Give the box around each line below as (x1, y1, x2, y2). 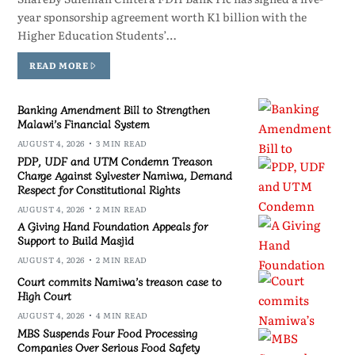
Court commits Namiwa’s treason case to (17, 273, 222, 290)
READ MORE (29, 59, 89, 72)
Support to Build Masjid (17, 232, 134, 249)
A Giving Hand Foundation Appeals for (17, 218, 208, 235)
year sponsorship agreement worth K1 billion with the (17, 9, 307, 25)
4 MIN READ (96, 309, 148, 322)
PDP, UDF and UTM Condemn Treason (17, 152, 212, 169)
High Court (17, 288, 71, 304)
